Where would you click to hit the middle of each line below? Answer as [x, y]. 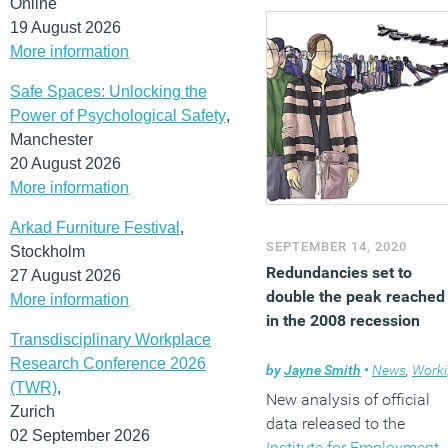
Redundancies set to [339, 272]
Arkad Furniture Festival [95, 227]
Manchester [51, 139]
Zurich [32, 411]
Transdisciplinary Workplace [110, 339]
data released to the [335, 423]
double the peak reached [355, 296]
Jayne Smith [322, 369]
